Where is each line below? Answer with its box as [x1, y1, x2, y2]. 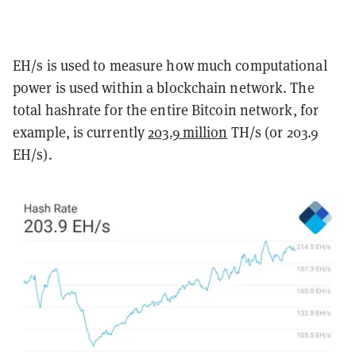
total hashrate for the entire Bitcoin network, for [13, 99, 319, 119]
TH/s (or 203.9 [227, 122, 319, 141]
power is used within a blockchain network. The [13, 77, 315, 97]
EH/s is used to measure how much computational [13, 55, 327, 75]
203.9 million [148, 122, 228, 141]
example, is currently [13, 122, 149, 141]
